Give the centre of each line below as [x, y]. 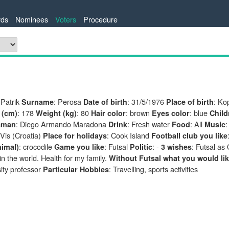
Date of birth [105, 102]
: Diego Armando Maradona [62, 124]
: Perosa [68, 101]
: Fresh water [150, 124]
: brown [139, 113]
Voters [66, 19]
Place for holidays [75, 135]
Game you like [79, 147]
